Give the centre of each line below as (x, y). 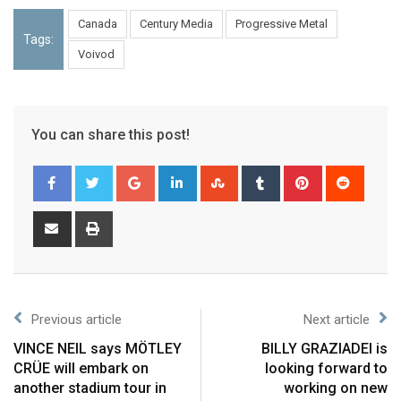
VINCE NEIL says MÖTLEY (98, 348)
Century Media (176, 23)
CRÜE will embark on (81, 368)
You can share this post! (111, 134)
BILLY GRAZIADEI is (324, 348)
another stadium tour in (90, 388)
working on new (336, 388)
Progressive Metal (282, 23)
